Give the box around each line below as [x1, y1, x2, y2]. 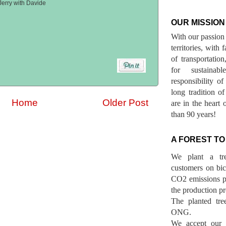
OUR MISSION [171, 18, 225, 27]
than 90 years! [171, 110, 216, 119]
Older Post [102, 97, 148, 108]
